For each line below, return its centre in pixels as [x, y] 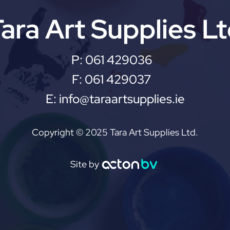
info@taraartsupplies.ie [122, 99]
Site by [84, 164]
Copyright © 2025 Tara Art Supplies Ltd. [115, 132]
